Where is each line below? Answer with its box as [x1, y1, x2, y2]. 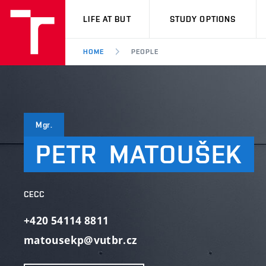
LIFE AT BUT [83, 14, 131, 24]
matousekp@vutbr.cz [24, 233, 137, 247]
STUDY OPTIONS [169, 14, 236, 24]
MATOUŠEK [109, 139, 243, 169]
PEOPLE [131, 47, 159, 56]
